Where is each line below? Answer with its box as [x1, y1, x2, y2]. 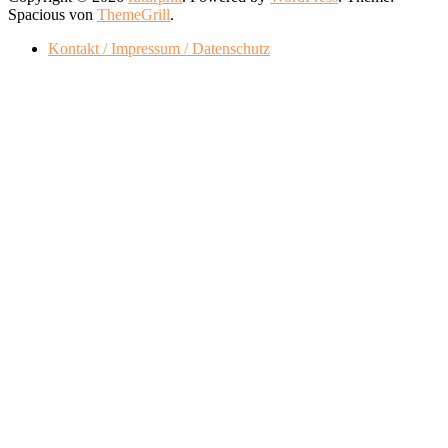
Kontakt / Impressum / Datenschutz [48, 39, 270, 57]
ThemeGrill [97, 5, 170, 23]
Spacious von [8, 5, 97, 23]
